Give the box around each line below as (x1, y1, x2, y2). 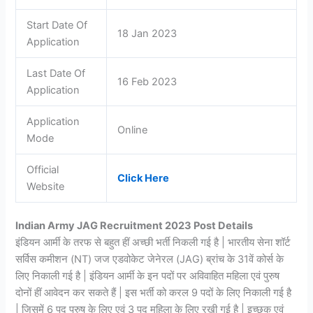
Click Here (117, 171, 170, 184)
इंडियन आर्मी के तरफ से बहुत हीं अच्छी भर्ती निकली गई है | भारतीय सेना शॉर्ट (15, 236, 291, 249)
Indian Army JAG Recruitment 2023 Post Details (15, 219, 254, 233)
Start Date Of (27, 18, 88, 31)
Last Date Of (27, 66, 86, 80)
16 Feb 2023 (117, 75, 177, 88)
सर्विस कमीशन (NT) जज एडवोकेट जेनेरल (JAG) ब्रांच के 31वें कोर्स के (15, 253, 284, 266)
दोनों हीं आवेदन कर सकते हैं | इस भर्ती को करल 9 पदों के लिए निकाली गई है (15, 286, 292, 300)
